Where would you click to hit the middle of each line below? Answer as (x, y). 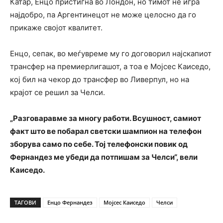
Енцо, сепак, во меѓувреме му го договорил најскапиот (111, 53)
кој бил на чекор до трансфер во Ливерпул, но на (100, 79)
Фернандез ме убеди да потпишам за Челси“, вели (104, 157)
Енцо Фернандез (70, 202)
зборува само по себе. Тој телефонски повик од (99, 144)
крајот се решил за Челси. (57, 92)
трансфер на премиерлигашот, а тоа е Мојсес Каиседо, (110, 66)
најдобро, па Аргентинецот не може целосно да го (103, 14)
